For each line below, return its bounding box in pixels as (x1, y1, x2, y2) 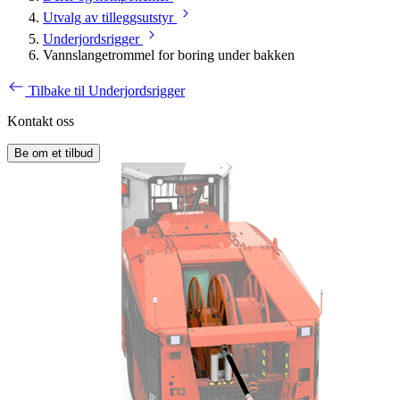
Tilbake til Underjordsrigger (29, 83, 185, 99)
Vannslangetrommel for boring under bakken (43, 47, 295, 63)
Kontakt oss (7, 113, 74, 129)
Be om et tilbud (14, 146, 93, 161)
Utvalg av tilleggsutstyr (43, 10, 173, 26)
